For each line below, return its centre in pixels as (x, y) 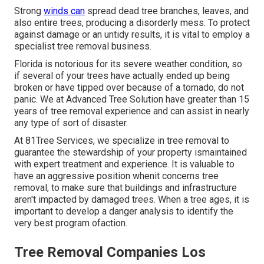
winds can (64, 11)
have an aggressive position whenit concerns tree (116, 176)
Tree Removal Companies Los (110, 253)
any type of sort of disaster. (71, 123)
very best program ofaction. (71, 223)
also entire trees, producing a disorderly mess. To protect (132, 23)
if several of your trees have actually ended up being (122, 76)
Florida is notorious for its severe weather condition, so (128, 64)
